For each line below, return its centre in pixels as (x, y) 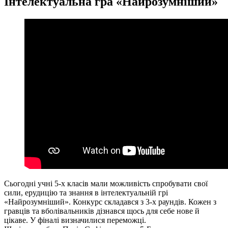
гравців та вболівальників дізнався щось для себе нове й (102, 211)
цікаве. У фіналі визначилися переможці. (75, 220)
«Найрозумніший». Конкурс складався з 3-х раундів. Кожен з (110, 202)
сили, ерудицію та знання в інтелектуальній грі (86, 192)
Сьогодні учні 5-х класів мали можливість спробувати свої (106, 183)
